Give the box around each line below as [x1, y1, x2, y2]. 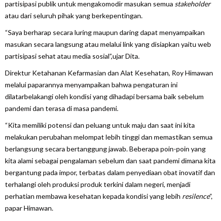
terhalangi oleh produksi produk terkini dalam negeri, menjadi [5, 180, 190, 188]
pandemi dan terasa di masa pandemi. [5, 104, 120, 112]
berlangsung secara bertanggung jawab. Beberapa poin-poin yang [5, 144, 206, 153]
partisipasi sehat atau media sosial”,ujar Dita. [5, 51, 140, 60]
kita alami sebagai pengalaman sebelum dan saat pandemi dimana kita [5, 156, 216, 165]
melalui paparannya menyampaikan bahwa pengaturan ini [5, 80, 178, 89]
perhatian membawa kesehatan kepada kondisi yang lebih [5, 191, 182, 200]
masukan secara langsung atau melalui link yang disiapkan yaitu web [5, 39, 211, 48]
